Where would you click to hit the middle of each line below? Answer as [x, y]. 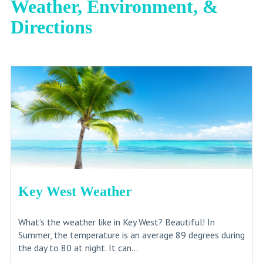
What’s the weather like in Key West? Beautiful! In [116, 222]
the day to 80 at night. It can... [78, 248]
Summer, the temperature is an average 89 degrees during [131, 235]
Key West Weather [75, 192]
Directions [51, 27]
